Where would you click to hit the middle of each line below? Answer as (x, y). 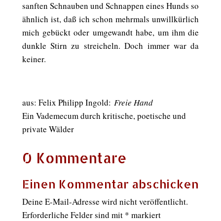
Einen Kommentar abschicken (110, 184)
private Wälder (48, 129)
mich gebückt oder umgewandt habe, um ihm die (110, 32)
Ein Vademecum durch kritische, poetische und (104, 116)
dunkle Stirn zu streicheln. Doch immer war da (110, 46)
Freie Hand (133, 102)
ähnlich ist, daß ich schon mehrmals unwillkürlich (110, 19)
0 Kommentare (74, 158)
